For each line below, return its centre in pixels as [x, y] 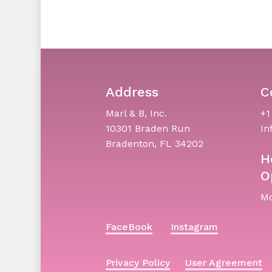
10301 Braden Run [148, 128]
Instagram [194, 226]
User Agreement [223, 262]
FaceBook [129, 226]
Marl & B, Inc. [136, 113]
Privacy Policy [138, 262]
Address [132, 92]
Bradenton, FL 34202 [154, 143]
